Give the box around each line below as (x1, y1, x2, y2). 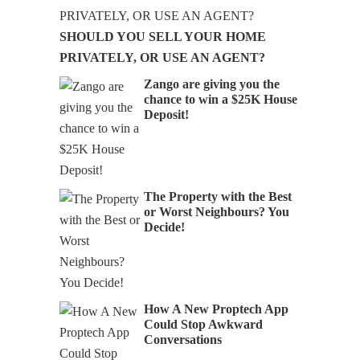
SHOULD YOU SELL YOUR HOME (59, 29, 266, 43)
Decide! (144, 219, 185, 234)
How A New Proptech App (144, 301, 288, 316)
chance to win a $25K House (144, 92, 297, 106)
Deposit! (144, 107, 189, 121)
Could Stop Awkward (144, 317, 263, 331)
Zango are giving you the (144, 76, 280, 91)
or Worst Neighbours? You (144, 204, 289, 219)
